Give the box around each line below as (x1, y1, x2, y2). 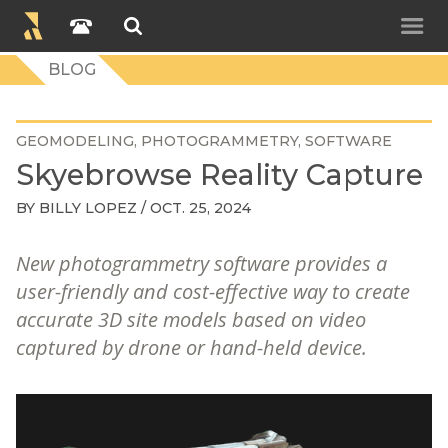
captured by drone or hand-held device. (16, 334, 367, 361)
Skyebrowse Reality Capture (16, 157, 423, 192)
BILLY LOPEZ (39, 199, 137, 217)
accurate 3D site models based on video (16, 306, 366, 333)
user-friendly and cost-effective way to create (16, 278, 410, 305)
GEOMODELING (16, 132, 134, 150)
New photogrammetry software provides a (16, 250, 387, 277)
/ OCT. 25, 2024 (137, 199, 251, 217)
